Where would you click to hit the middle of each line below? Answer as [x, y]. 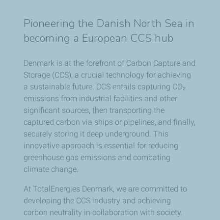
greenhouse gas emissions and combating [97, 158]
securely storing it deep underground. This [96, 134]
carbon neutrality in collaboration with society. [103, 213]
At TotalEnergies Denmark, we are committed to [105, 189]
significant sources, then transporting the [94, 110]
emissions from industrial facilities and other [100, 99]
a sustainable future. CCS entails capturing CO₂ [105, 87]
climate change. [51, 169]
